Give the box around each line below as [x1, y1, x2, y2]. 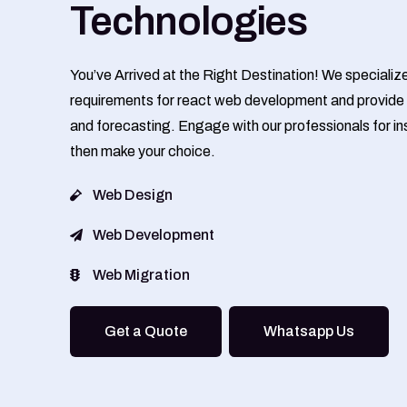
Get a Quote [104, 323, 188, 339]
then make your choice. [70, 143, 216, 159]
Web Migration [92, 266, 190, 283]
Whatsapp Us [263, 323, 355, 339]
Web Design [92, 186, 173, 203]
